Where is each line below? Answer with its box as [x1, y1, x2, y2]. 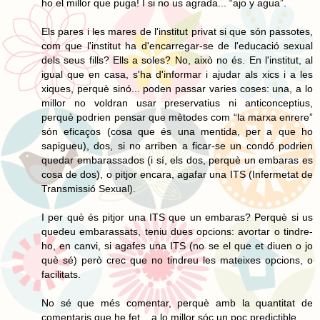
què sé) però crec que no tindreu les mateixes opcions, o [41, 254, 313, 266]
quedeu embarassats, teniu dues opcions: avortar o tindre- [41, 225, 313, 237]
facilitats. [41, 268, 81, 280]
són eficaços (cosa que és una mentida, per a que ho [41, 125, 313, 137]
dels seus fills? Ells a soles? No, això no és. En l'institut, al [41, 54, 313, 66]
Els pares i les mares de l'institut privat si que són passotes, [41, 25, 313, 37]
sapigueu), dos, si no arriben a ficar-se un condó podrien [41, 139, 313, 151]
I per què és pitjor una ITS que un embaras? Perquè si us [41, 211, 313, 223]
